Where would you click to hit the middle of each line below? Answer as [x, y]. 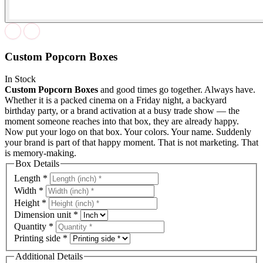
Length [28, 178]
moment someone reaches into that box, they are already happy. [122, 122]
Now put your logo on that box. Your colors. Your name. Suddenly [128, 132]
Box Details [37, 164]
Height [28, 203]
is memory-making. [41, 153]
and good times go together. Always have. [177, 90]
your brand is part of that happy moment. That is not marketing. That [131, 143]
